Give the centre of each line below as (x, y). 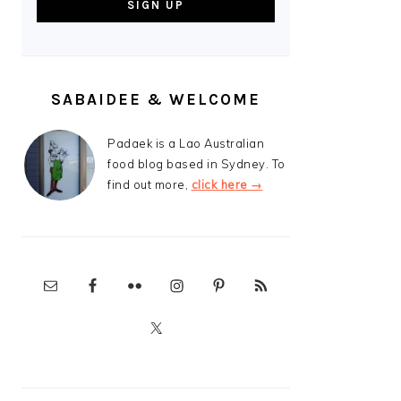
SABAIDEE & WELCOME (156, 99)
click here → (227, 184)
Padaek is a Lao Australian (186, 143)
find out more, (149, 184)
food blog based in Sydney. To (196, 164)
